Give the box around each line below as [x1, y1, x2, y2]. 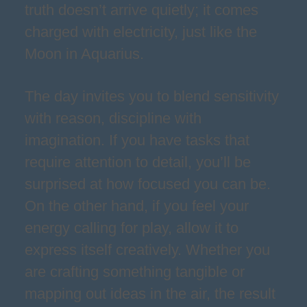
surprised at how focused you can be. [25, 175, 271, 193]
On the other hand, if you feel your [25, 197, 249, 214]
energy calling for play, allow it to [25, 219, 238, 236]
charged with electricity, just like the [25, 23, 257, 40]
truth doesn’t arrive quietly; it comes [25, 1, 258, 19]
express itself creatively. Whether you [25, 241, 270, 258]
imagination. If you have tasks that [25, 132, 249, 149]
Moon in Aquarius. [25, 45, 144, 62]
